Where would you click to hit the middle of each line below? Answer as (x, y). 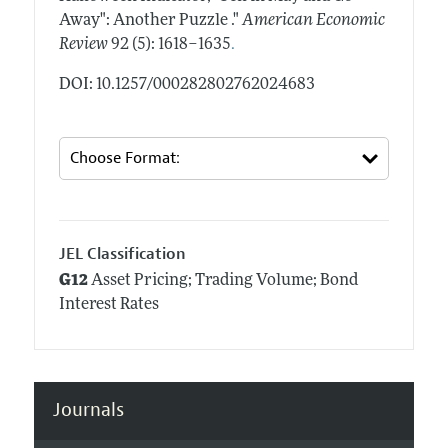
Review (83, 44)
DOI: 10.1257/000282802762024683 (186, 84)
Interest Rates (108, 305)
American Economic (313, 20)
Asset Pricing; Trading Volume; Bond (222, 281)
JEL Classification (122, 253)
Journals (88, 410)
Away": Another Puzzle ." (148, 20)
